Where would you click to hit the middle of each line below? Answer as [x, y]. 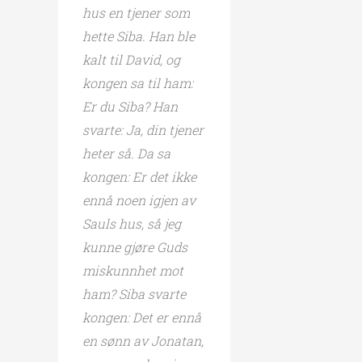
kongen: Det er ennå [142, 317]
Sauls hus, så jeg [132, 223]
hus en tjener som [136, 12]
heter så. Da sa [126, 153]
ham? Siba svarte [134, 293]
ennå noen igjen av [139, 200]
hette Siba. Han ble [139, 36]
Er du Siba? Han [130, 106]
